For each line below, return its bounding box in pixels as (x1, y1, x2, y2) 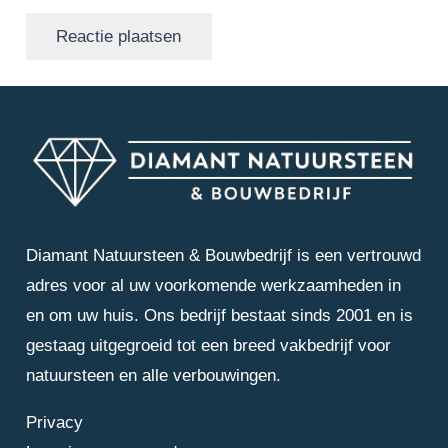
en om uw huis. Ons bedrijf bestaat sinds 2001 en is (25, 306, 413, 326)
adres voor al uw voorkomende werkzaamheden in (25, 276, 401, 296)
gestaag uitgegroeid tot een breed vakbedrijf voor (25, 336, 391, 356)
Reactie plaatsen (56, 26, 182, 46)
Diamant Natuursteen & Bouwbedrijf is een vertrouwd (25, 246, 421, 266)
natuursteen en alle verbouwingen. (25, 366, 281, 386)
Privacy (25, 413, 83, 433)
